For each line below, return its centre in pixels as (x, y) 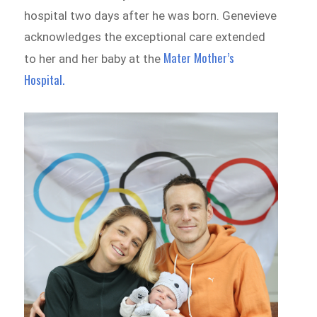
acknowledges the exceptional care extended (145, 37)
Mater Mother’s (199, 58)
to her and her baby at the (94, 59)
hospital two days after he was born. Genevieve (151, 16)
